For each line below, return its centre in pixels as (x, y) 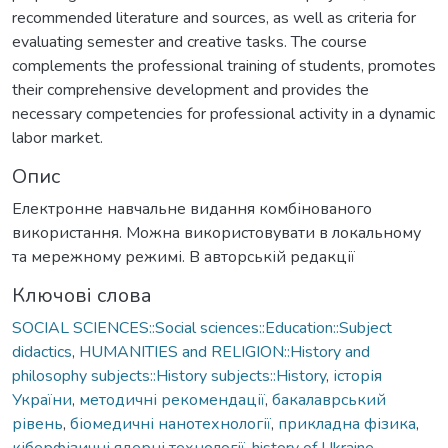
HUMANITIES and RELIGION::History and (224, 351)
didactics (42, 351)
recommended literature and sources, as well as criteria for (214, 17)
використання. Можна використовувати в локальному (216, 232)
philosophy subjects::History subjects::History (169, 375)
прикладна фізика (347, 423)
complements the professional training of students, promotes (224, 65)
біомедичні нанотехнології (170, 423)
